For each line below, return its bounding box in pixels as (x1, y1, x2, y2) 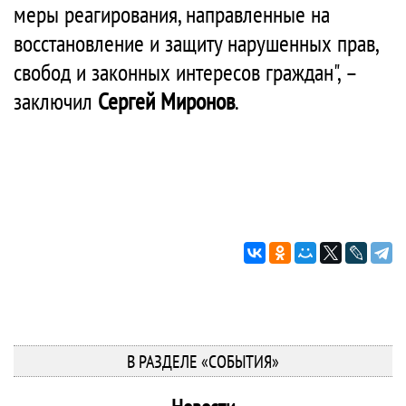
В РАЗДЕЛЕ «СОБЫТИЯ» (127, 350, 279, 373)
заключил (14, 86, 98, 116)
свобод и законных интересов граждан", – (14, 57, 356, 87)
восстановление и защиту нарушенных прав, (14, 28, 378, 58)
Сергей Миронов (98, 86, 235, 116)
